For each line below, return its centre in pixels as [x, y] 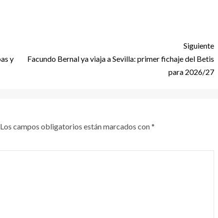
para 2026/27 [191, 72]
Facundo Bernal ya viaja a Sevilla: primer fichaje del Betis [121, 58]
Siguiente [199, 45]
